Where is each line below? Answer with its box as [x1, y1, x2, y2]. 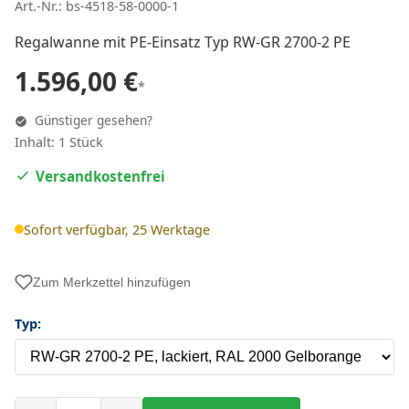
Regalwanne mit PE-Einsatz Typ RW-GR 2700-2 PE [15, 32, 351, 52]
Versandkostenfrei [36, 167, 165, 186]
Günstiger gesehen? [31, 111, 152, 129]
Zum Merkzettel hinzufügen [33, 274, 191, 289]
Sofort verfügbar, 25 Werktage [24, 220, 210, 238]
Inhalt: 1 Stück [15, 133, 103, 151]
